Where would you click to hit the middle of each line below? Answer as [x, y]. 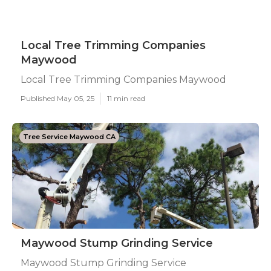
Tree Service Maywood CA [69, 137]
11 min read [126, 98]
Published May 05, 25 [57, 98]
